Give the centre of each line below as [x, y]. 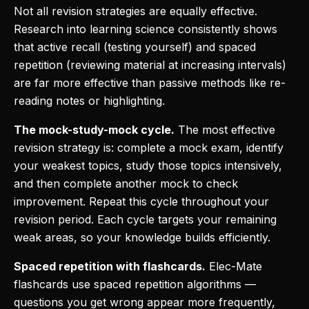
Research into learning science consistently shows [146, 29]
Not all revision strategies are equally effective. [136, 11]
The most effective [225, 130]
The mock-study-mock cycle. [94, 130]
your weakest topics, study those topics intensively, [148, 166]
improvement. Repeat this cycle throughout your [141, 201]
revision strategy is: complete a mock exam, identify [149, 148]
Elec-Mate [234, 266]
